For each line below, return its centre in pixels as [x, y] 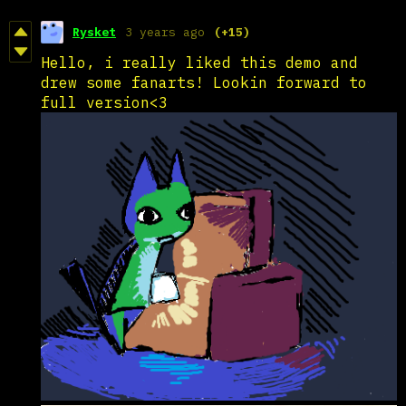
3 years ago [165, 32]
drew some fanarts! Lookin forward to [204, 82]
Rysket [94, 32]
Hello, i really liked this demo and [199, 62]
